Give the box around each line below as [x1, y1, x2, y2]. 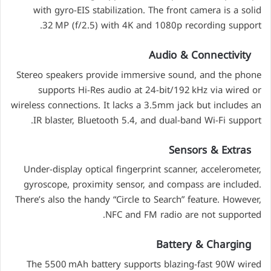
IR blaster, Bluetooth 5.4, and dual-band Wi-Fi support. [33, 111, 261, 129]
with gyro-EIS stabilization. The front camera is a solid [33, 2, 261, 19]
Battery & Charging [156, 235, 251, 255]
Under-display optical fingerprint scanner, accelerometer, [24, 161, 261, 178]
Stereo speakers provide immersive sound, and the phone [16, 66, 261, 83]
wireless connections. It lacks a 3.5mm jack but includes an [11, 96, 261, 114]
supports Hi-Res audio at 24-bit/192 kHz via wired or [38, 81, 261, 99]
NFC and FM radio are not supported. [105, 206, 261, 224]
